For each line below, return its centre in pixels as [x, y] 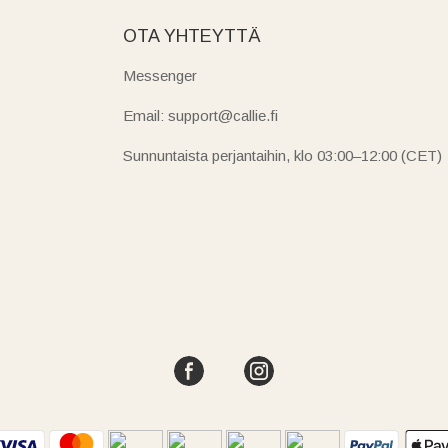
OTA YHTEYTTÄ [191, 35]
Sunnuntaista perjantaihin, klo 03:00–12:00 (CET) [282, 155]
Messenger [159, 75]
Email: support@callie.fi [200, 115]
